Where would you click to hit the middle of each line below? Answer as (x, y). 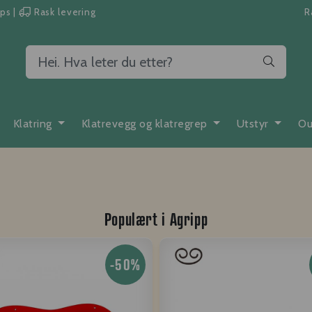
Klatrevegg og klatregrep (146, 123)
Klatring (34, 123)
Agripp (189, 219)
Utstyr (254, 123)
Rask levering (65, 12)
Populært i (137, 219)
